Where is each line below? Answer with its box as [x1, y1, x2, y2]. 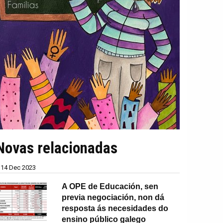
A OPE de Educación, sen [62, 182, 159, 191]
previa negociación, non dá [62, 193, 165, 202]
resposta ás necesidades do [62, 204, 169, 213]
